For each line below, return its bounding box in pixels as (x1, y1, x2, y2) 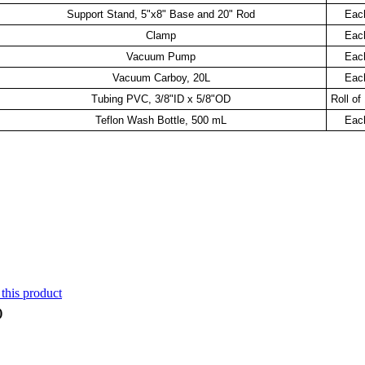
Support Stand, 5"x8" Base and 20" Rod (67, 7, 255, 20)
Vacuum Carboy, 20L (112, 71, 210, 84)
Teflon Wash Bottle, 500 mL (95, 113, 226, 126)
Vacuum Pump (126, 50, 196, 63)
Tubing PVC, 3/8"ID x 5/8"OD (91, 92, 231, 105)
